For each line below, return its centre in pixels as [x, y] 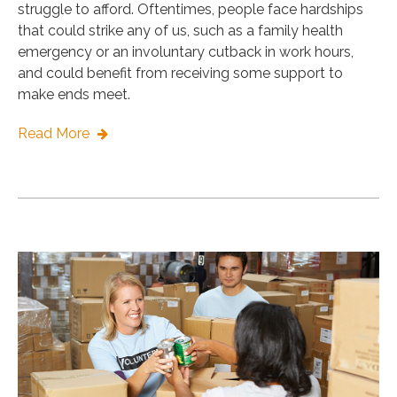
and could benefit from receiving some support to [180, 74]
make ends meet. [76, 95]
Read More [55, 134]
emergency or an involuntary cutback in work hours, [186, 52]
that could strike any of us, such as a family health [180, 31]
